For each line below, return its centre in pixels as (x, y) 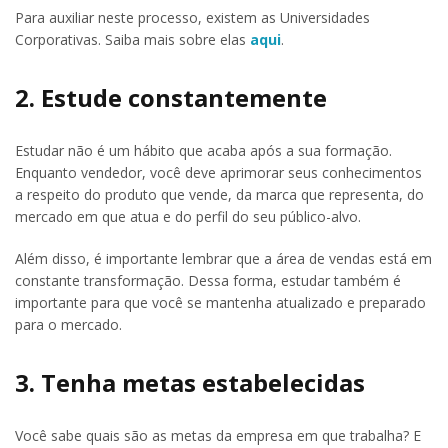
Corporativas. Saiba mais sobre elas (132, 40)
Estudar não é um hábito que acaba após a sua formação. (203, 151)
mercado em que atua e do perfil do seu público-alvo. (188, 217)
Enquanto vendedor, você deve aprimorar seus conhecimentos (218, 173)
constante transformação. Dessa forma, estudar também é (208, 281)
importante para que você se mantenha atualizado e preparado (220, 303)
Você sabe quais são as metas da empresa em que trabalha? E (218, 435)
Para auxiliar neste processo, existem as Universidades (192, 18)
